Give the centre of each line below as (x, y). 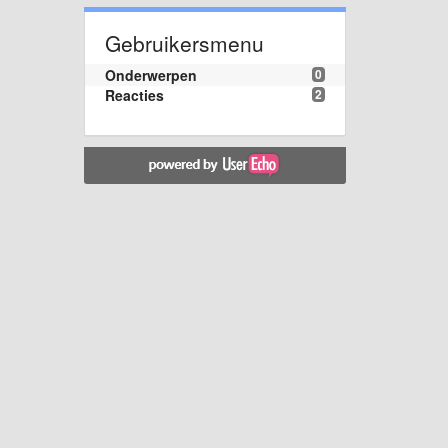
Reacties (134, 94)
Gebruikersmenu (184, 42)
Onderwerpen (150, 74)
